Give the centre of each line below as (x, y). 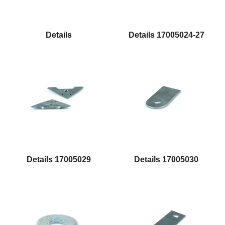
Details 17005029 (59, 160)
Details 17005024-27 (166, 35)
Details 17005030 (166, 160)
